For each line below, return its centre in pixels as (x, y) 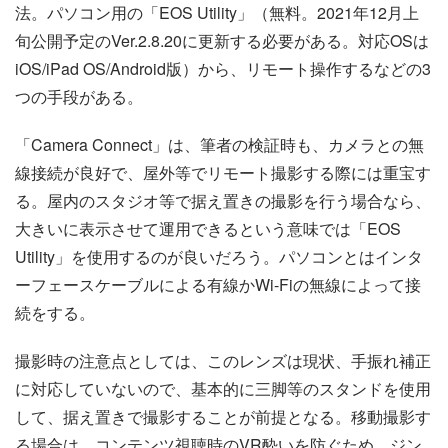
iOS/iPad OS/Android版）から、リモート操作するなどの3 (223, 69)
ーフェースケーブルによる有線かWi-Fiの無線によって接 (218, 285)
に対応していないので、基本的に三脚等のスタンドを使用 (223, 389)
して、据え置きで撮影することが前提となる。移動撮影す (223, 417)
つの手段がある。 (79, 97)
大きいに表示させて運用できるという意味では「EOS (208, 229)
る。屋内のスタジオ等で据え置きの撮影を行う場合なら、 (223, 201)
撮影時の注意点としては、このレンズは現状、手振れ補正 (223, 361)
